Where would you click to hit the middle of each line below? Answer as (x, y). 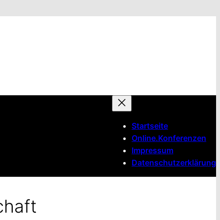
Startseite (150, 126)
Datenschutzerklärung (174, 163)
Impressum (152, 150)
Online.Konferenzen (169, 138)
